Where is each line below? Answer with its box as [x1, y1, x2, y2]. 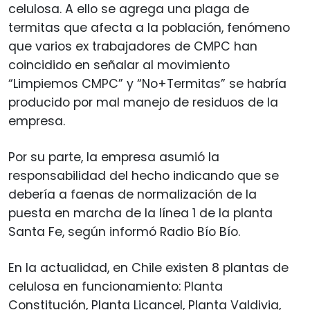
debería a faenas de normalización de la [8, 185, 257, 203]
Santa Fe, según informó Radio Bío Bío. [8, 223, 240, 240]
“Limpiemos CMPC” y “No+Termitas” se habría [8, 75, 286, 92]
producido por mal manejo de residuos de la [8, 93, 278, 111]
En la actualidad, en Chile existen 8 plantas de [8, 259, 289, 276]
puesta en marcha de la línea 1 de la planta [8, 204, 273, 221]
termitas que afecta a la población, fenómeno [8, 19, 290, 36]
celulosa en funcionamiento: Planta [8, 277, 223, 295]
